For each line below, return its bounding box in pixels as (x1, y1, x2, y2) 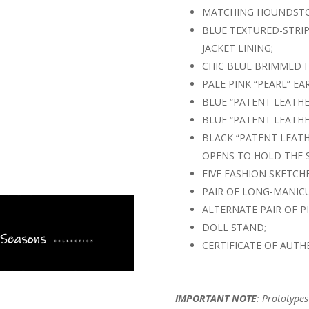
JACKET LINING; (201, 41, 273, 54)
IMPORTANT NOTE (175, 292, 257, 306)
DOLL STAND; (201, 220, 266, 234)
